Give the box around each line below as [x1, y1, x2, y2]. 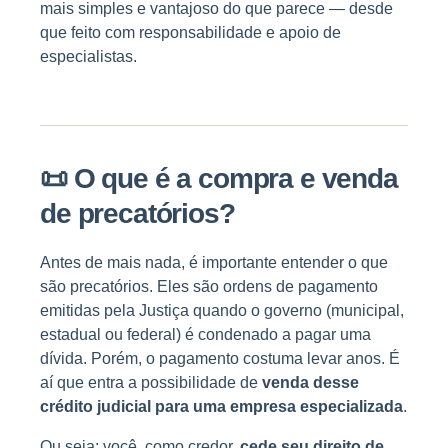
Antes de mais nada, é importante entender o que [40, 254, 388, 272]
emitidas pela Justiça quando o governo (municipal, [40, 302, 404, 320]
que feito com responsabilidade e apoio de [40, 24, 341, 42]
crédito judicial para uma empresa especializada [40, 398, 403, 416]
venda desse [262, 374, 359, 392]
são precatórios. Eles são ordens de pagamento [40, 278, 378, 296]
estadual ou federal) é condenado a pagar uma [40, 326, 371, 344]
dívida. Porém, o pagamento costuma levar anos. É [40, 350, 400, 368]
